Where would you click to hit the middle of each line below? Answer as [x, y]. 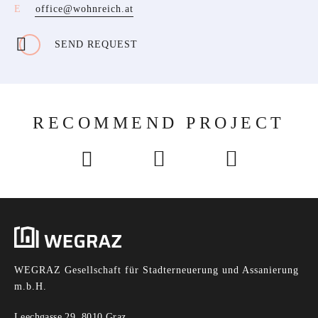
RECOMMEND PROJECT [159, 122]
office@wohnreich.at [84, 9]
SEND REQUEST [96, 45]
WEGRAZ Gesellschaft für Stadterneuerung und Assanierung [157, 270]
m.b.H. [31, 286]
